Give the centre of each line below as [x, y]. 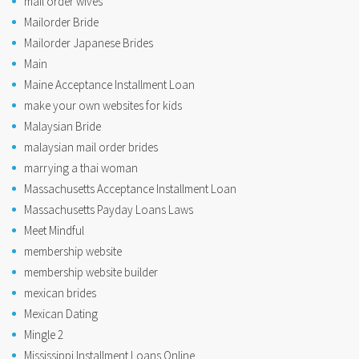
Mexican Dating [61, 314]
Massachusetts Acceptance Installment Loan [130, 189]
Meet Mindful [54, 231]
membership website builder [91, 272]
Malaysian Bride [63, 127]
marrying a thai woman [81, 168]
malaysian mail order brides [91, 147]
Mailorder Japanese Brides [89, 43]
